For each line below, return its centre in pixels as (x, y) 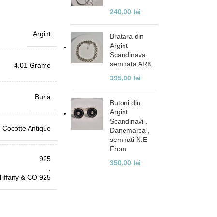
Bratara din (127, 36)
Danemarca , (130, 130)
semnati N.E (129, 139)
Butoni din (125, 103)
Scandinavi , (129, 121)
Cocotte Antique (26, 128)
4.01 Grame (32, 65)
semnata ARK (131, 64)
